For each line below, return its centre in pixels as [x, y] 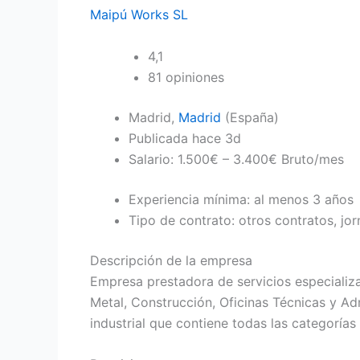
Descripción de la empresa [171, 260]
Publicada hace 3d [185, 138]
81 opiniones [186, 77]
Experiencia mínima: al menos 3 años [241, 199]
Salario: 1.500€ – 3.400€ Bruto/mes [236, 159]
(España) [252, 117]
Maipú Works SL [139, 14]
